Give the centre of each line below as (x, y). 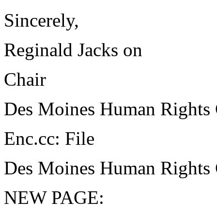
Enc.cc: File (49, 138)
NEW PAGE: (54, 197)
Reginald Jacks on (73, 50)
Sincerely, (41, 20)
